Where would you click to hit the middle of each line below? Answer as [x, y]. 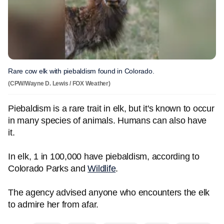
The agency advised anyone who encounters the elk [109, 192]
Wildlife [102, 168]
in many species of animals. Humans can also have [107, 120]
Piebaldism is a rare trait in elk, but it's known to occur [111, 108]
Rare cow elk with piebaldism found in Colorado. [81, 71]
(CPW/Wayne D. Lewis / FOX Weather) [59, 83]
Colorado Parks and [48, 168]
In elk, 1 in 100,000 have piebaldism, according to [104, 156]
